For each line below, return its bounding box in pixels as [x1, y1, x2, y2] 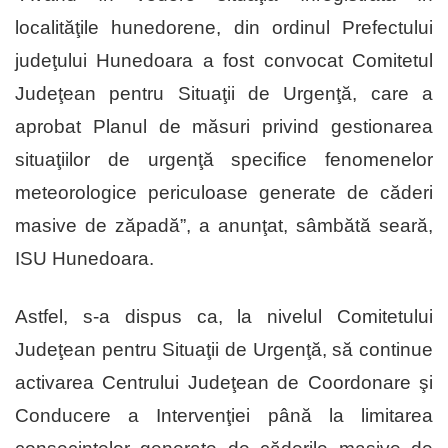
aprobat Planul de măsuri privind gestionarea [15, 116, 433, 138]
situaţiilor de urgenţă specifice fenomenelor [15, 149, 433, 171]
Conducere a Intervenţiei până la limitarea [15, 405, 433, 427]
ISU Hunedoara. [15, 248, 154, 270]
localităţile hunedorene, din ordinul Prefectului [15, 17, 433, 39]
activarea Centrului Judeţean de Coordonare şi [15, 372, 433, 394]
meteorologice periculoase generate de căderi [15, 182, 433, 204]
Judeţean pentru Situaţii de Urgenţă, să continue [15, 339, 433, 361]
